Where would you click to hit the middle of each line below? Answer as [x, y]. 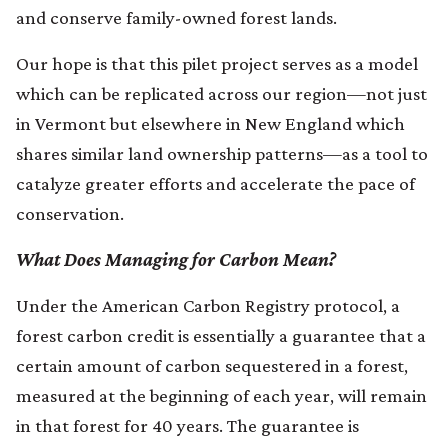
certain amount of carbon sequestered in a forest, [212, 365]
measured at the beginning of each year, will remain [221, 395]
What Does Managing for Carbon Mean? [176, 259]
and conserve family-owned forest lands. [176, 17]
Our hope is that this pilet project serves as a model [217, 63]
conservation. [70, 213]
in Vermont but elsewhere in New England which [210, 123]
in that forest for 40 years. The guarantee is [187, 425]
